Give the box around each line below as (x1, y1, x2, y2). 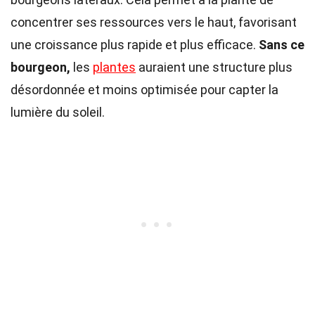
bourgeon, (11, 60, 70, 75)
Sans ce (259, 37, 304, 52)
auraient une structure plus (136, 60, 292, 75)
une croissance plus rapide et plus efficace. (11, 37, 259, 52)
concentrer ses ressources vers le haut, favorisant (11, 15, 297, 30)
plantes (93, 60, 136, 75)
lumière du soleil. (11, 105, 105, 120)
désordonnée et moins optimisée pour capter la (11, 82, 278, 97)
